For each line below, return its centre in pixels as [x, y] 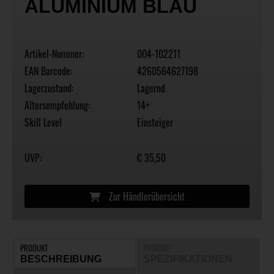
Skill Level [43, 123]
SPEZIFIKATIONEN [188, 259]
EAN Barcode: [48, 71]
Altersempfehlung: [57, 106]
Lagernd [151, 88]
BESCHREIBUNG [61, 259]
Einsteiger [155, 123]
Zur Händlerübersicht [146, 197]
